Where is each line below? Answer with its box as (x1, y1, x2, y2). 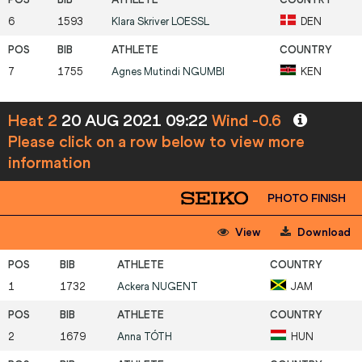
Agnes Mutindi (112, 65, 183, 78)
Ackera (117, 280, 152, 293)
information (8, 153, 90, 173)
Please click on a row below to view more (8, 132, 305, 152)
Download (295, 225, 351, 240)
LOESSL (171, 15, 209, 28)
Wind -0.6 (212, 111, 285, 131)
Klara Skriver (112, 15, 171, 28)
